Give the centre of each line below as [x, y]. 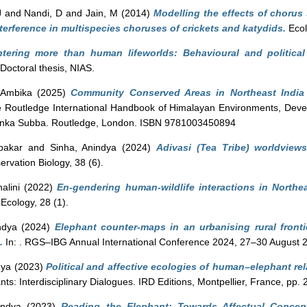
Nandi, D [44, 13]
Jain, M [102, 13]
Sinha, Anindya [83, 147]
